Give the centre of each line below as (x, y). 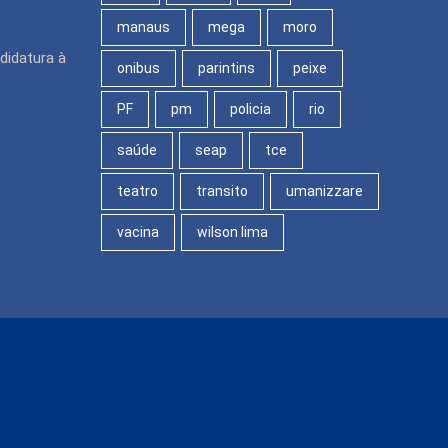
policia (250, 108)
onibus (138, 67)
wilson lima (232, 231)
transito (222, 190)
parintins (226, 67)
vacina (138, 231)
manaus (143, 26)
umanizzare (324, 190)
